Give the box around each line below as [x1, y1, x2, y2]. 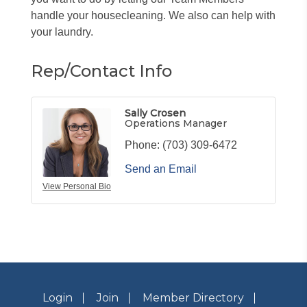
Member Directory [142, 291, 244, 304]
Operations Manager [125, 117, 227, 130]
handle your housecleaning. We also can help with [31, 10, 275, 21]
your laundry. [31, 26, 93, 38]
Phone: [125, 139, 160, 151]
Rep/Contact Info [31, 61, 172, 81]
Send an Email [125, 163, 197, 175]
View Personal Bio [42, 182, 111, 191]
